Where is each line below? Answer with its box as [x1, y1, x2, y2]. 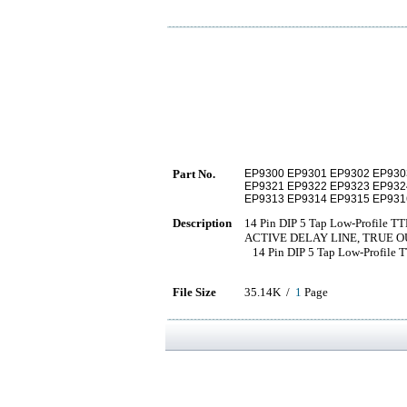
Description [173, 216, 232, 230]
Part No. [173, 167, 215, 181]
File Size [173, 285, 216, 299]
